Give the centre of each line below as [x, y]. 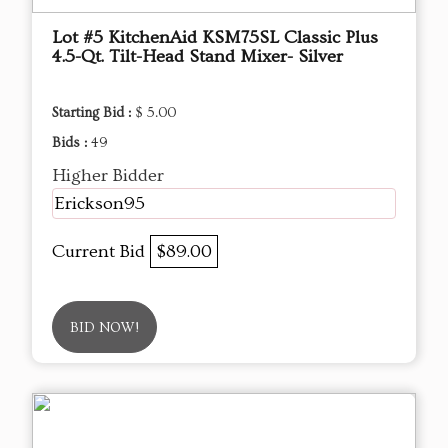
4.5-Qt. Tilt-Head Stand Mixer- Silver [197, 56]
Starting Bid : [93, 112]
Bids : [71, 142]
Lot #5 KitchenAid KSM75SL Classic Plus [215, 37]
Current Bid [101, 251]
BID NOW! [104, 327]
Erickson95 [100, 203]
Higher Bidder [108, 175]
